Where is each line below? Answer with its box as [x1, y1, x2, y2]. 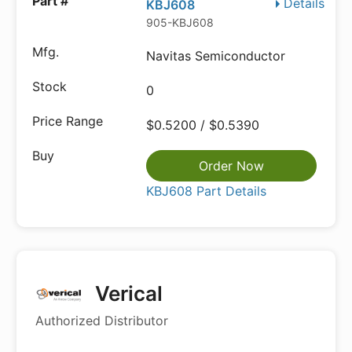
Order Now [199, 158, 265, 174]
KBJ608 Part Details [146, 183, 267, 199]
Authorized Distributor [35, 313, 168, 328]
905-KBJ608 [146, 16, 214, 29]
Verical [90, 281, 163, 306]
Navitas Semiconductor [146, 48, 286, 64]
